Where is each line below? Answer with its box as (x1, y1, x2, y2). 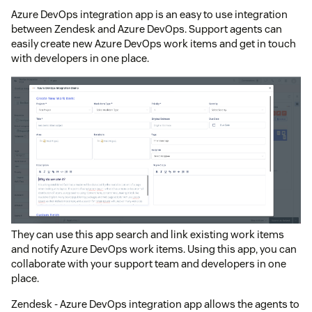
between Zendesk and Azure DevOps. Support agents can (11, 22, 282, 36)
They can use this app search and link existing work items (11, 228, 284, 242)
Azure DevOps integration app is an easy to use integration (11, 7, 288, 21)
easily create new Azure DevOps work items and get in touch (11, 36, 296, 50)
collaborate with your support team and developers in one (11, 257, 286, 271)
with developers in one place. (11, 51, 149, 65)
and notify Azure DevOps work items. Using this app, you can (11, 242, 297, 256)
